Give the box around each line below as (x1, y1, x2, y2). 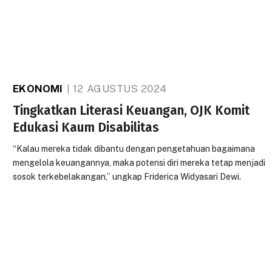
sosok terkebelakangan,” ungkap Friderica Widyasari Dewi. (13, 172, 242, 182)
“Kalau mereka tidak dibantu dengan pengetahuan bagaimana (13, 144, 256, 154)
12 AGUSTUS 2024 (72, 83, 167, 95)
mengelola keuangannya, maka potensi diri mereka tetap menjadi (13, 158, 266, 168)
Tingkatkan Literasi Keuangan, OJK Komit (13, 103, 250, 118)
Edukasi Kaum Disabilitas (13, 120, 160, 135)
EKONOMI (13, 83, 63, 95)
